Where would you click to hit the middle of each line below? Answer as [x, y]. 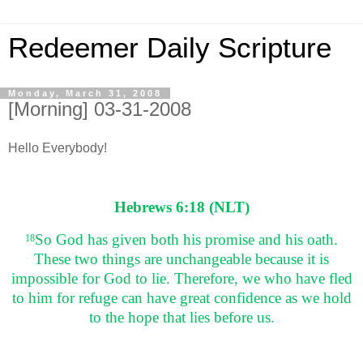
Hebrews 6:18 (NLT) [181, 207]
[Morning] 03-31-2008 [100, 109]
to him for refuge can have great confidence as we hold [181, 298]
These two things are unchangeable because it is [181, 259]
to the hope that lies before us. [181, 318]
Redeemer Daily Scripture [170, 48]
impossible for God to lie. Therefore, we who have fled [181, 279]
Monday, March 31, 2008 [85, 93]
